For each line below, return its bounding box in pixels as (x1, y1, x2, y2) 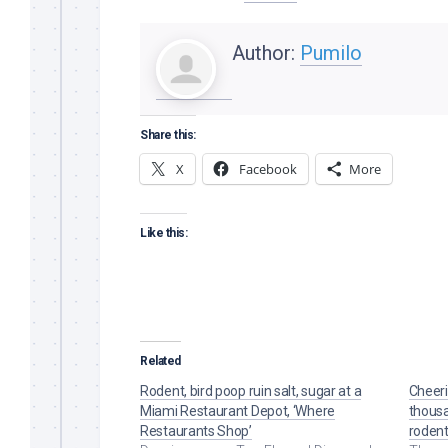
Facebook (239, 159, 297, 178)
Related (140, 353, 181, 368)
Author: (232, 40, 300, 65)
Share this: (140, 127, 196, 142)
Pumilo (300, 40, 362, 65)
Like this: (140, 225, 187, 240)
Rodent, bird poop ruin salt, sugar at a (140, 382, 362, 399)
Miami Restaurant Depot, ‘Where (140, 402, 335, 419)
